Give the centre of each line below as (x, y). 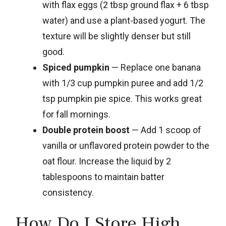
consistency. (68, 192)
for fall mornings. (76, 114)
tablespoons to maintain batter (103, 177)
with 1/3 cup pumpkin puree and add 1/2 (123, 83)
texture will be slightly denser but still (117, 36)
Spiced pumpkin (76, 67)
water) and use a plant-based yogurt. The (124, 20)
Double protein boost (86, 130)
